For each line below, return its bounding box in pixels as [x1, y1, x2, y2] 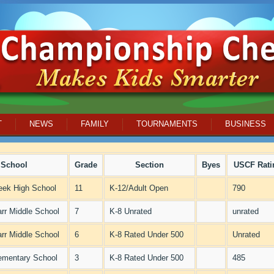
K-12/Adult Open [109, 183, 168, 193]
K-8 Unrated [109, 207, 152, 216]
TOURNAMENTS [136, 119, 198, 128]
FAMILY [81, 119, 109, 128]
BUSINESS [225, 119, 266, 128]
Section [135, 160, 164, 169]
